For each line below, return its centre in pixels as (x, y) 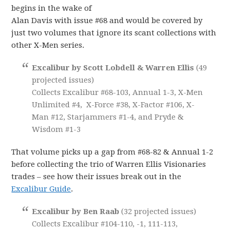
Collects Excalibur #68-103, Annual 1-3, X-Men (118, 92)
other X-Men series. (48, 45)
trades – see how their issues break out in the (97, 176)
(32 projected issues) (159, 211)
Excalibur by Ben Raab (77, 211)
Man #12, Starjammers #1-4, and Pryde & (108, 117)
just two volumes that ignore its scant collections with (114, 33)
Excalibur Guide (41, 189)
